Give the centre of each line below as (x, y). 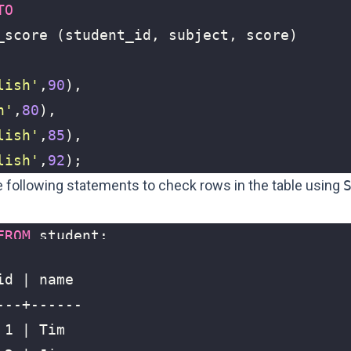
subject (199, 35)
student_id (108, 35)
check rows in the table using (251, 185)
